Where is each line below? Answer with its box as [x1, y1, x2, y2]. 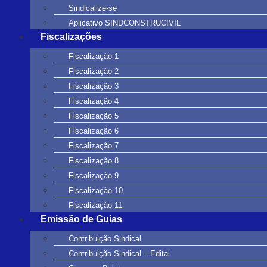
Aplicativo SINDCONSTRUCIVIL [69, 18, 181, 27]
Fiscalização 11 [69, 200, 122, 210]
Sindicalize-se [69, 3, 117, 13]
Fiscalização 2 [69, 66, 119, 76]
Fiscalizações [41, 31, 102, 42]
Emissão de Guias [41, 213, 122, 224]
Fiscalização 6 [69, 126, 119, 135]
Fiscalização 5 [69, 111, 119, 120]
